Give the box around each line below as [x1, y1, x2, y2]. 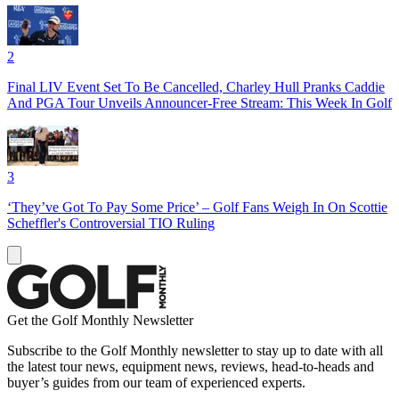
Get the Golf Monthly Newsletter [7, 312, 193, 328]
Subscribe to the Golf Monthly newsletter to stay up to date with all [7, 342, 383, 358]
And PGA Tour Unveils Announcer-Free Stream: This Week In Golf [7, 94, 392, 110]
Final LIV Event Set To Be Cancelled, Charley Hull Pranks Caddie [7, 78, 385, 94]
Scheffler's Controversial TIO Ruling [7, 215, 215, 231]
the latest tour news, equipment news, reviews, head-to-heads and [7, 358, 374, 374]
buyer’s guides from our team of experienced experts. [7, 374, 305, 390]
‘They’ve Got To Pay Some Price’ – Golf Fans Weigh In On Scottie [7, 199, 387, 215]
